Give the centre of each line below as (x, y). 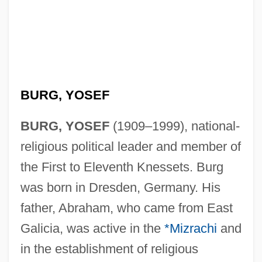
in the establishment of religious (109, 249)
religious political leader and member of (130, 146)
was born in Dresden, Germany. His (120, 187)
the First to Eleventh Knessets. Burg (122, 167)
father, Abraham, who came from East (126, 208)
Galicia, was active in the (92, 228)
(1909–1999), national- (174, 126)
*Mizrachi (190, 228)
